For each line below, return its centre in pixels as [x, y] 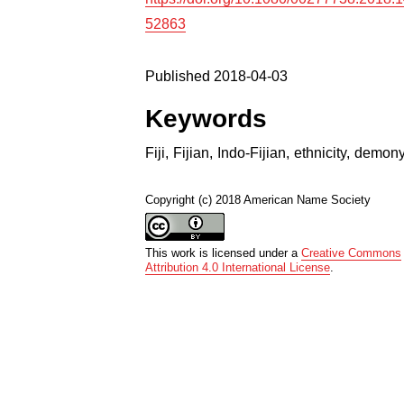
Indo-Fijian [252, 152]
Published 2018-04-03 [217, 76]
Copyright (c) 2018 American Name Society [258, 199]
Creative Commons [352, 252]
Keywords [207, 118]
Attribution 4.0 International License [238, 267]
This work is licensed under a [224, 252]
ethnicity [321, 152]
